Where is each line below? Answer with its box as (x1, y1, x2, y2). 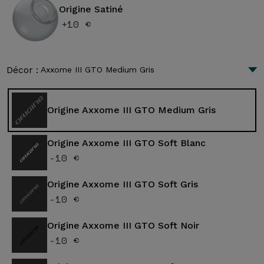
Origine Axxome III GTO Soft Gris (47, 179, 199, 190)
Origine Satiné (59, 3, 124, 15)
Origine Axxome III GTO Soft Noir (47, 220, 200, 231)
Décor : (6, 64, 39, 75)
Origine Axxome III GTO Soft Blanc (47, 137, 206, 148)
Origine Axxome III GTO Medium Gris (47, 104, 216, 115)
